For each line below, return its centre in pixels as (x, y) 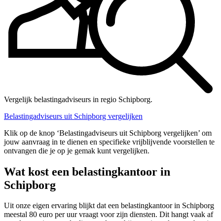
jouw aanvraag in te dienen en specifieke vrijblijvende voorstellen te (109, 142)
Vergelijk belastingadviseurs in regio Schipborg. (78, 99)
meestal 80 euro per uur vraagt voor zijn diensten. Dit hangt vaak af (109, 215)
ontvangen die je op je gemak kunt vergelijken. (77, 150)
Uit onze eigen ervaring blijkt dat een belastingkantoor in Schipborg (109, 206)
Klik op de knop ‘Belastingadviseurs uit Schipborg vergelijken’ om (108, 133)
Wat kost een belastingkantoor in (87, 171)
